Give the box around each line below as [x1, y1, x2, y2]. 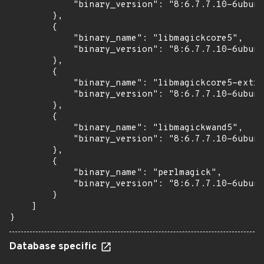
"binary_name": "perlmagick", [9, 167, 222, 179]
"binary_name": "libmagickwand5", [9, 123, 243, 134]
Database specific [9, 240, 100, 253]
